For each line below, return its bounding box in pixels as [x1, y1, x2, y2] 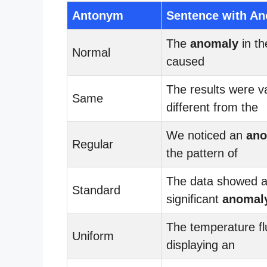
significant [166, 192, 222, 206]
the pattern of [166, 146, 238, 160]
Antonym [72, 8, 123, 22]
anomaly [190, 36, 238, 50]
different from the [166, 100, 258, 114]
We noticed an [166, 128, 246, 142]
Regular [72, 137, 113, 151]
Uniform [72, 229, 114, 243]
